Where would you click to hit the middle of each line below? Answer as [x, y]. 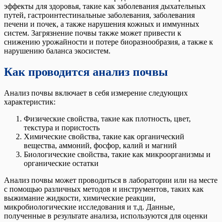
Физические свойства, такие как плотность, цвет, [107, 119]
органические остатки [61, 164]
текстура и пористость [62, 128]
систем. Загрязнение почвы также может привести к [93, 33]
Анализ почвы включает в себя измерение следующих [96, 93]
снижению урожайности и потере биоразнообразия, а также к [109, 42]
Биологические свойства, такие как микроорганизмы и [117, 155]
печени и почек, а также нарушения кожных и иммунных [102, 24]
